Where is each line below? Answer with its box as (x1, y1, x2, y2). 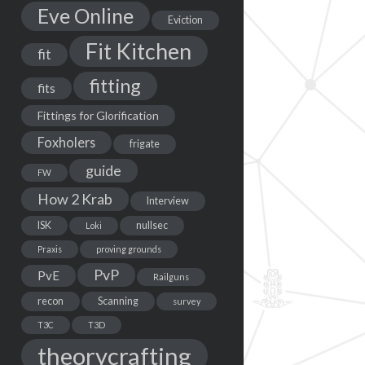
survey (172, 295, 200, 306)
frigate (129, 137, 160, 150)
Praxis (37, 243, 62, 254)
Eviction (167, 13, 203, 26)
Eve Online (37, 3, 134, 28)
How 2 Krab (37, 189, 112, 208)
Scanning (97, 294, 139, 307)
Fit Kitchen (85, 37, 191, 64)
